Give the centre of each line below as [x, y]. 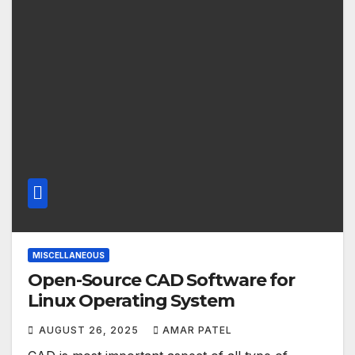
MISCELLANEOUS [69, 256]
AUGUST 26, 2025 [90, 330]
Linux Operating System [131, 301]
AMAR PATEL [197, 330]
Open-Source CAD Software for [162, 281]
